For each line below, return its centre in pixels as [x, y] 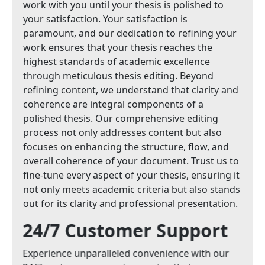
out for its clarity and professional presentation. [131, 203]
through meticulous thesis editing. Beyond [119, 76]
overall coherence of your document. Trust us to [132, 161]
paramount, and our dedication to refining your [130, 33]
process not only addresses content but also [123, 132]
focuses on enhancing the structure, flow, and [127, 147]
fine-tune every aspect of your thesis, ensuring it [132, 175]
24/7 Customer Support [126, 230]
